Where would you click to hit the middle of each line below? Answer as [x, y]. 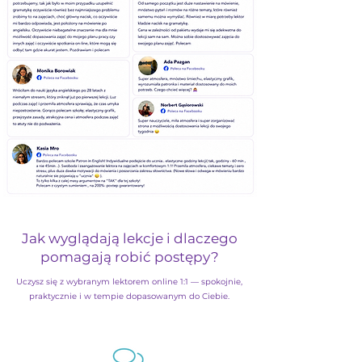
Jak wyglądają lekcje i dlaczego [129, 238]
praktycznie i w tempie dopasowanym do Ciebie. [129, 296]
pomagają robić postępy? [129, 257]
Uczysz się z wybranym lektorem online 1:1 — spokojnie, [129, 282]
